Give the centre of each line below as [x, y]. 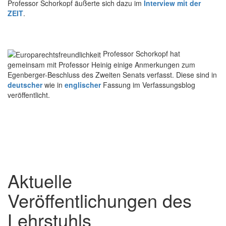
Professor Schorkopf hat [142, 53]
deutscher [25, 85]
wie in [53, 85]
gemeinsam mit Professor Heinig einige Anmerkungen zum [101, 65]
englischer [83, 85]
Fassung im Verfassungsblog [148, 85]
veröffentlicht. [29, 95]
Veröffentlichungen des [100, 200]
